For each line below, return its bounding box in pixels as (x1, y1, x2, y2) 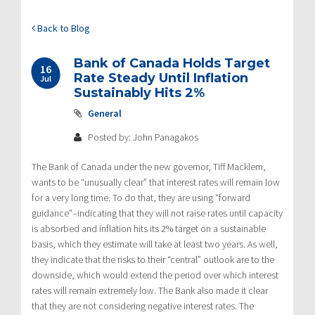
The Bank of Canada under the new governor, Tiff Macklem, (32, 160, 266, 173)
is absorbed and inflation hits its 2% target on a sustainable (32, 221, 266, 235)
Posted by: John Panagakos (86, 130, 198, 143)
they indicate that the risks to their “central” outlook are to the (32, 252, 274, 266)
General (88, 106, 122, 120)
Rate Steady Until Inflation (74, 70, 248, 86)
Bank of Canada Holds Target (74, 55, 270, 71)
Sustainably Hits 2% (74, 84, 205, 101)
